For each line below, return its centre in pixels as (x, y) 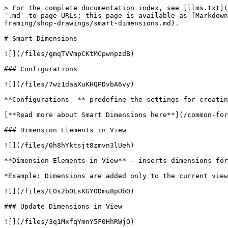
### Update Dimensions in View (63, 206)
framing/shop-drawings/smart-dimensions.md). (92, 23)
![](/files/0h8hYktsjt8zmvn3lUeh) (69, 145)
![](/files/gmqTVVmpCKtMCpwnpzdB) (69, 54)
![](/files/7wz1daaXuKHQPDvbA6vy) (69, 84)
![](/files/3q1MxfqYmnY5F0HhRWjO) (69, 222)
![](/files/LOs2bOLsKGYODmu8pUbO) (69, 191)
